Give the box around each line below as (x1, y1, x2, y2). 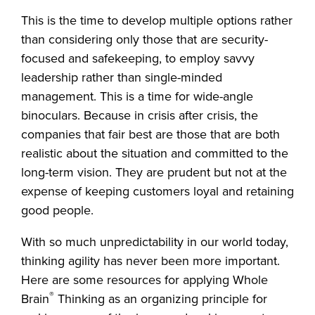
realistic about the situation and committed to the (21, 146, 288, 161)
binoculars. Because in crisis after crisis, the (21, 108, 258, 123)
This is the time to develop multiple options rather (21, 13, 292, 28)
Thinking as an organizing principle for (54, 291, 267, 307)
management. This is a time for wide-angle (21, 89, 253, 104)
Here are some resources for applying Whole (21, 272, 268, 288)
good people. (21, 202, 94, 218)
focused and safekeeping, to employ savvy (21, 51, 255, 66)
